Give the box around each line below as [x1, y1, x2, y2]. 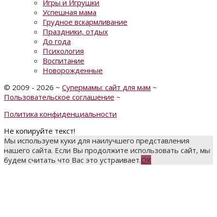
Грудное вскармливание [43, 17, 127, 27]
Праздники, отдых [43, 27, 108, 37]
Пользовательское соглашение [4, 92, 114, 102]
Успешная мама [43, 7, 96, 17]
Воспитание [43, 56, 84, 66]
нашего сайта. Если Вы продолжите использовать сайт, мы [4, 145, 210, 155]
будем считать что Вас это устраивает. [4, 155, 141, 165]
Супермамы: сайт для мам [62, 82, 151, 93]
